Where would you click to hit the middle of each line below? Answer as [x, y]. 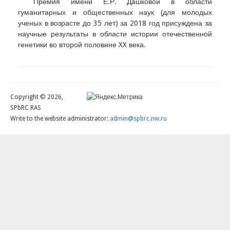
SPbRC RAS [26, 108]
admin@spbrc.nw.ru [138, 119]
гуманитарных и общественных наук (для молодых [115, 13]
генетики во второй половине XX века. [82, 45]
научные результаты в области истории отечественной [115, 34]
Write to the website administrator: [60, 119]
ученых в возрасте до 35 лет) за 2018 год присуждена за [115, 23]
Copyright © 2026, [37, 97]
